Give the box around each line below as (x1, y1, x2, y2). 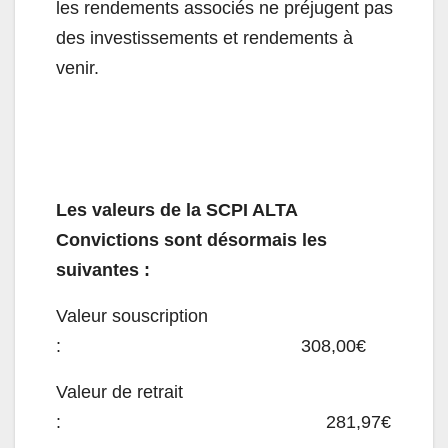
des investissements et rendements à (56, 28, 353, 49)
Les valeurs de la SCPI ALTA (56, 200, 297, 221)
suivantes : (56, 260, 150, 281)
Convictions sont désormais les (56, 230, 327, 251)
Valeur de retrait (56, 382, 183, 403)
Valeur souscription (56, 306, 208, 327)
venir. (56, 58, 99, 79)
